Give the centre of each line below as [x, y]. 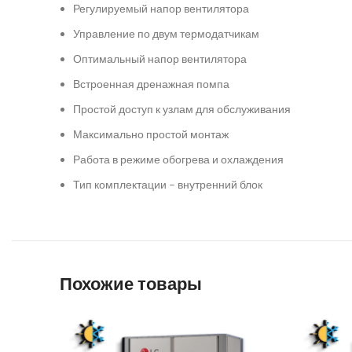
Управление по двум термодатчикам [166, 33]
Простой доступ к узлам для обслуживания [182, 109]
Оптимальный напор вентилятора [160, 59]
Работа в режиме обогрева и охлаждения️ [178, 159]
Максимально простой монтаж [151, 134]
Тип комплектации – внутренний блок [168, 184]
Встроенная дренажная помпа [151, 84]
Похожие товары [131, 284]
